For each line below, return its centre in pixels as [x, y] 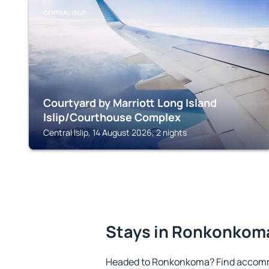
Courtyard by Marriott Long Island [130, 103]
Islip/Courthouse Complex [112, 117]
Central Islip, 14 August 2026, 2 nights [115, 132]
